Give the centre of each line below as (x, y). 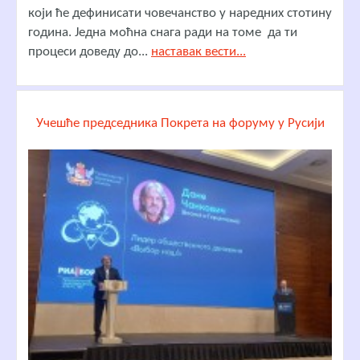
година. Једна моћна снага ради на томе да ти (163, 32)
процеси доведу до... (90, 51)
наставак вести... (198, 51)
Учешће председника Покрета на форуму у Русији (180, 123)
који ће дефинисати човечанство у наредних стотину (180, 13)
